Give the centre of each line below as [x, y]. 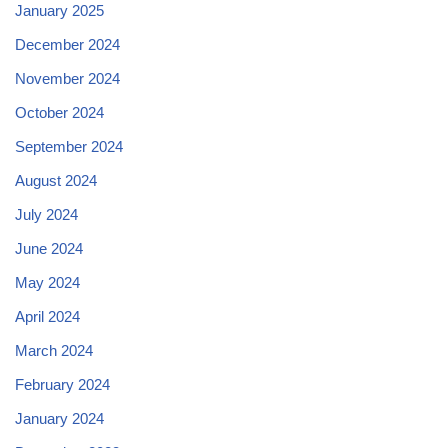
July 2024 [46, 214]
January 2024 [59, 418]
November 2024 [67, 78]
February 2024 [62, 384]
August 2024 [56, 180]
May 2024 [47, 282]
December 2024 [67, 44]
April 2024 [47, 316]
